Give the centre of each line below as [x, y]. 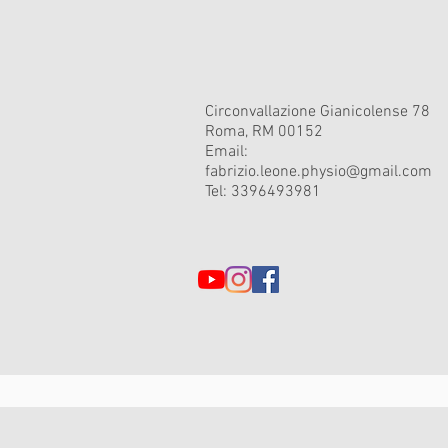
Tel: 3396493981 [263, 192]
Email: [226, 152]
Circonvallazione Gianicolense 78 [317, 112]
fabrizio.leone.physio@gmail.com [318, 172]
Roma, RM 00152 [264, 132]
